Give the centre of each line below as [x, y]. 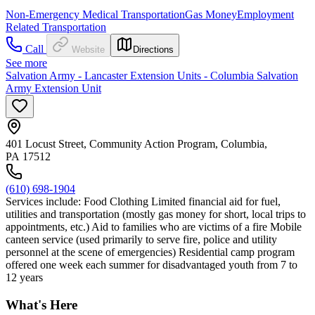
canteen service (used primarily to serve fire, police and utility [141, 239]
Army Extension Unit [53, 88]
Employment [265, 14]
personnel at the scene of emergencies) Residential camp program [150, 252]
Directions [153, 50]
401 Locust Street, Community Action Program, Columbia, [136, 144]
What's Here [41, 304]
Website [88, 50]
